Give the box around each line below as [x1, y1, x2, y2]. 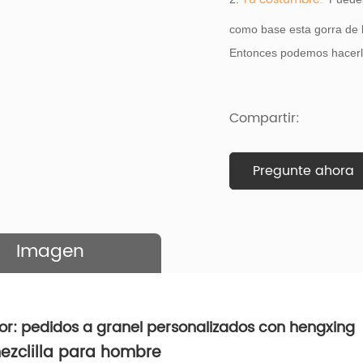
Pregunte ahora [253, 160, 355, 182]
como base [228, 23, 286, 36]
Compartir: [228, 108, 300, 130]
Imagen [15, 237, 84, 267]
